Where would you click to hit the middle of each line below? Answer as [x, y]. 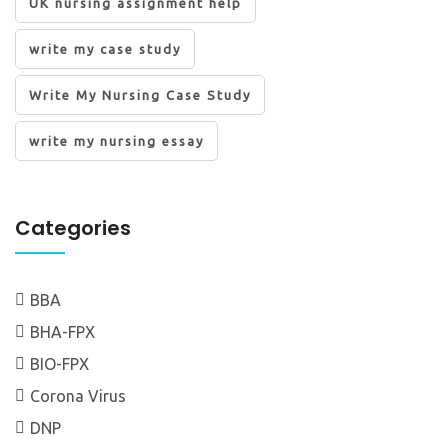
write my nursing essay [116, 140]
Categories [73, 227]
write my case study [105, 48]
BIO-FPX [59, 363]
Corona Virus [78, 395]
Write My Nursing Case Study [140, 94]
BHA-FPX [62, 331]
